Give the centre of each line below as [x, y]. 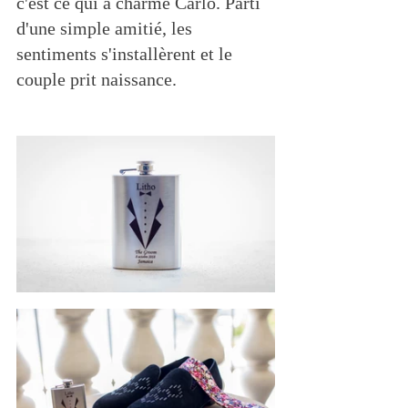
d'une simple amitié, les [107, 29]
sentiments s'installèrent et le [127, 54]
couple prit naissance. [99, 80]
